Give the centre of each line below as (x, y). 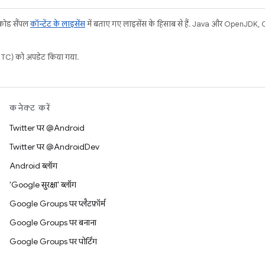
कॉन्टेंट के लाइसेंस (58, 24)
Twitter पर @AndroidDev (54, 147)
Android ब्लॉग (33, 166)
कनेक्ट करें (30, 108)
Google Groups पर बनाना (53, 222)
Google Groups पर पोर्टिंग (53, 241)
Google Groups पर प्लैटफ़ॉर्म (57, 203)
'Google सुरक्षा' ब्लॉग (43, 185)
